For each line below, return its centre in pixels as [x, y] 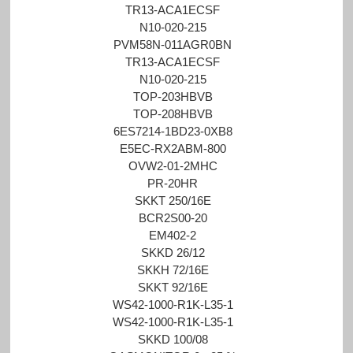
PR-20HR [173, 183]
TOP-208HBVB [173, 113]
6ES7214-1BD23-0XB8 [173, 131]
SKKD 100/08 [173, 339]
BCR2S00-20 [173, 217]
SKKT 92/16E [173, 287]
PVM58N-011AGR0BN [173, 44]
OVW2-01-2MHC [173, 165]
